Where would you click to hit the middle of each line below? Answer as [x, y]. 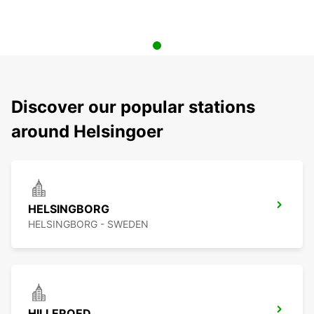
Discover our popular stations [133, 107]
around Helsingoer [87, 132]
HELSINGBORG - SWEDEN [88, 224]
